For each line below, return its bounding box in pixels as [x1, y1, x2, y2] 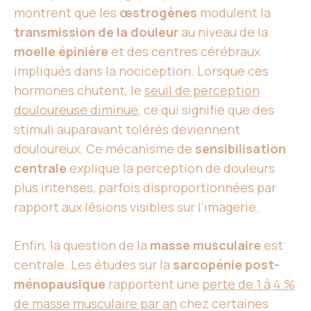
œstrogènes [119, 4, 197, 21]
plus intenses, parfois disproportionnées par [14, 179, 276, 196]
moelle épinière [14, 43, 108, 60]
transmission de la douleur [14, 24, 178, 40]
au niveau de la [178, 24, 268, 40]
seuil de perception [144, 82, 260, 99]
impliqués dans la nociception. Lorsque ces [14, 62, 269, 79]
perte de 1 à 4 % [202, 276, 295, 292]
